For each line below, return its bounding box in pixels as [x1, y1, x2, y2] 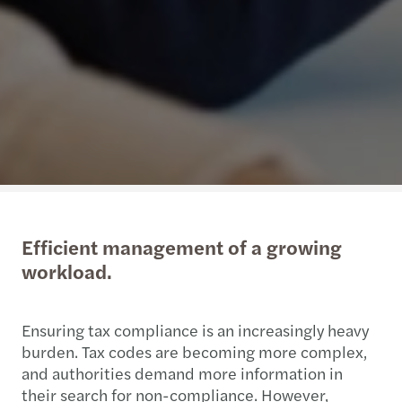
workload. [22, 256, 112, 285]
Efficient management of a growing [22, 232, 342, 261]
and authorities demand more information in [22, 361, 343, 384]
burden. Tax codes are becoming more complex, [22, 339, 367, 363]
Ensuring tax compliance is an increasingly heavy [22, 318, 369, 341]
